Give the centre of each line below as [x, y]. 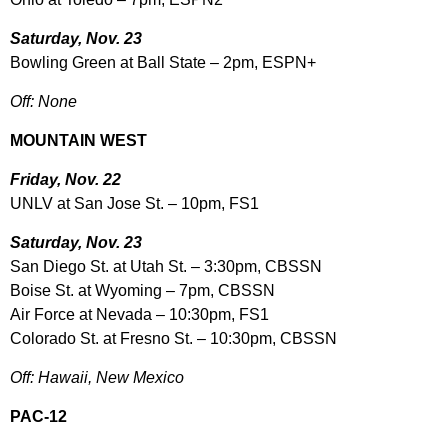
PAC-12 [38, 417]
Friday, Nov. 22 [65, 180]
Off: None [43, 102]
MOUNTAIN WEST [78, 141]
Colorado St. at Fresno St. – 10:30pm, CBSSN [173, 339]
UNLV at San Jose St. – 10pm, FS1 [134, 204]
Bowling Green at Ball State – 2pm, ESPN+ [163, 63]
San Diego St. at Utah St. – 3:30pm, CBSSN [166, 267]
